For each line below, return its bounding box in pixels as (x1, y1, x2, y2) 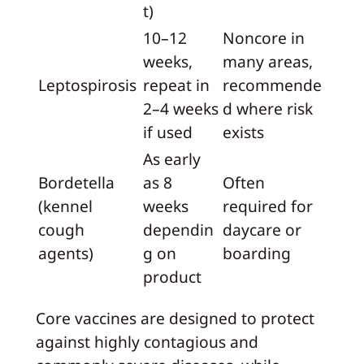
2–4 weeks (142, 97, 219, 120)
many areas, (222, 50, 313, 73)
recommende (222, 74, 322, 97)
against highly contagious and (35, 331, 258, 353)
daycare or (222, 219, 301, 241)
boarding (222, 242, 291, 265)
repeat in (142, 74, 210, 97)
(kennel (37, 195, 93, 218)
